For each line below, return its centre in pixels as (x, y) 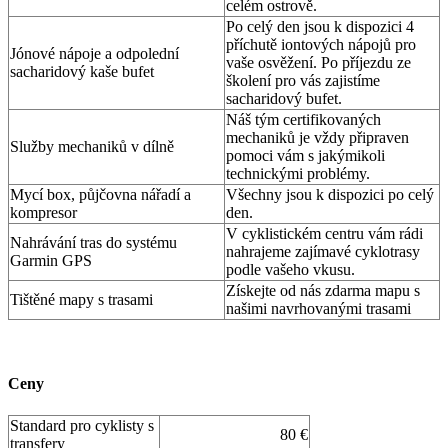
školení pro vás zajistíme (303, 81)
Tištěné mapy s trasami (81, 300)
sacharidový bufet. (284, 99)
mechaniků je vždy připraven (317, 138)
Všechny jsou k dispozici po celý (330, 195)
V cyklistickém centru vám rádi (324, 234)
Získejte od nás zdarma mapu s (323, 291)
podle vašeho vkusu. (290, 270)
